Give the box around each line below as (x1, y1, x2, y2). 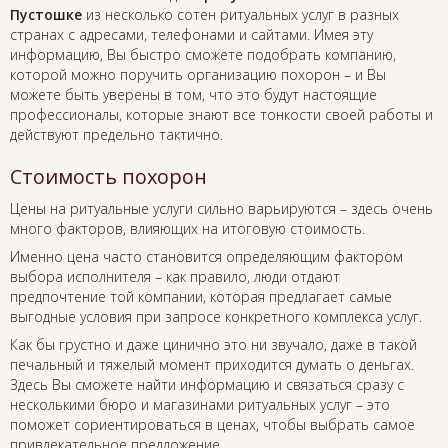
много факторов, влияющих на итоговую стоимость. (10, 219, 365, 239)
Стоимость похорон (10, 163, 207, 191)
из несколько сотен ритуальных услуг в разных (82, 5, 399, 25)
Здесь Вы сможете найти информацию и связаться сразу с (10, 375, 404, 395)
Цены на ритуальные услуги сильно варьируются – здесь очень (10, 199, 433, 219)
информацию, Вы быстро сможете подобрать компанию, (10, 45, 396, 65)
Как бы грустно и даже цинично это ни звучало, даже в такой (10, 335, 417, 355)
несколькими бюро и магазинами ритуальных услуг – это (10, 395, 390, 415)
